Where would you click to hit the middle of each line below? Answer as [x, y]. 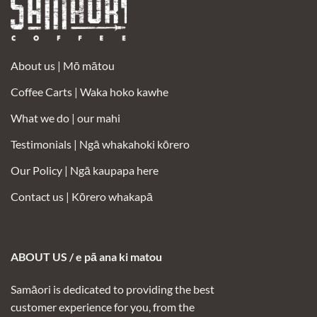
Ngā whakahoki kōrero [134, 144]
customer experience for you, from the [103, 307]
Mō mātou [89, 66]
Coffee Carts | [45, 92]
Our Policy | [40, 171]
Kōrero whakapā [112, 197]
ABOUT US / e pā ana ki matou [86, 257]
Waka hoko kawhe [124, 92]
